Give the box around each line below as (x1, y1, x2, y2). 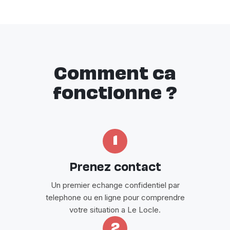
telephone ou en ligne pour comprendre (45, 192, 185, 202)
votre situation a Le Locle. (69, 204, 161, 215)
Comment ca (54, 66, 176, 83)
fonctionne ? (53, 86, 177, 103)
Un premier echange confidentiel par (50, 180, 180, 190)
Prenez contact (69, 163, 161, 174)
